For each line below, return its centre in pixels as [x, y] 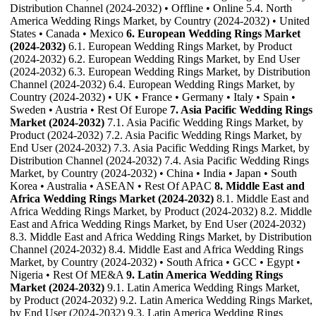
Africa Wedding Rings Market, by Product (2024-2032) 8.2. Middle [161, 212]
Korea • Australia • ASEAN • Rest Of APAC [112, 186]
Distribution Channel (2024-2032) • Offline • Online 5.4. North [151, 8]
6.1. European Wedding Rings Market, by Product [179, 47]
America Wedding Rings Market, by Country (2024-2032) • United [160, 21]
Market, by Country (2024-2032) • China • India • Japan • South [153, 174]
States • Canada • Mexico [68, 34]
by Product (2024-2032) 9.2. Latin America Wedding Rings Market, [161, 300]
